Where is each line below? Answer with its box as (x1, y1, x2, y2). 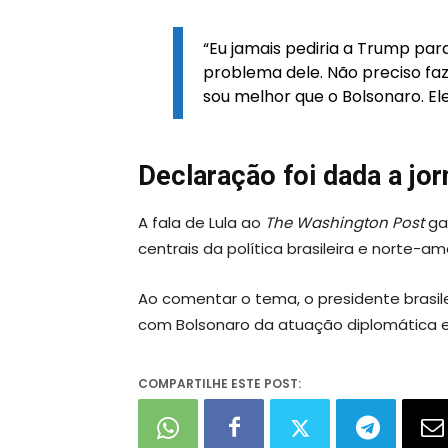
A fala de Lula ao (138, 211, 265, 233)
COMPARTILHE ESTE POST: (138, 374, 301, 392)
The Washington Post (265, 211, 424, 233)
